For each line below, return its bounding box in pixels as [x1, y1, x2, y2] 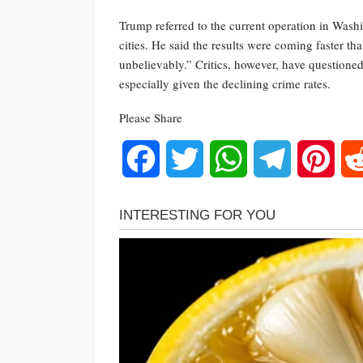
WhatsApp [247, 149, 302, 167]
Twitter [203, 149, 239, 167]
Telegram [291, 149, 339, 167]
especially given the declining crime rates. [119, 75, 331, 92]
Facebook [160, 149, 209, 167]
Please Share [119, 109, 182, 126]
